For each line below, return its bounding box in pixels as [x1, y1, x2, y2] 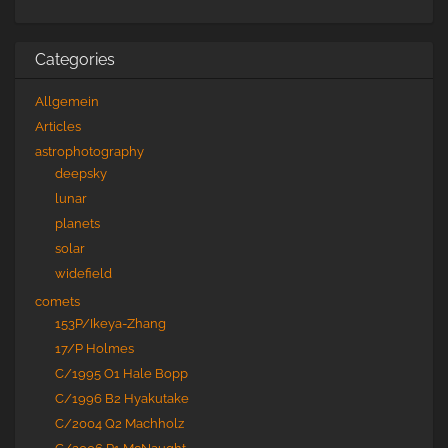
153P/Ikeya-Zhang [55, 316, 166, 331]
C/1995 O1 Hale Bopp [55, 366, 188, 381]
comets [35, 294, 80, 309]
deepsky [55, 166, 107, 181]
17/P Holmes [55, 341, 134, 356]
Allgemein [35, 94, 99, 109]
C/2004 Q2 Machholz [55, 416, 184, 431]
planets [55, 216, 100, 231]
